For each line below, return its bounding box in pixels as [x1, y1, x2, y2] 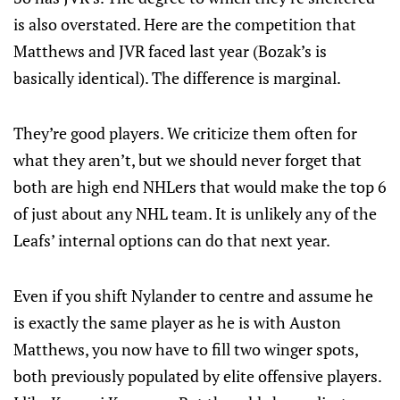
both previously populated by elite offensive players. [13, 365, 381, 387]
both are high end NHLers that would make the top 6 [13, 176, 387, 197]
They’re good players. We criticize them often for [13, 122, 357, 144]
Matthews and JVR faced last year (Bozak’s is [13, 40, 327, 62]
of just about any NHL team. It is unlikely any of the [13, 203, 377, 224]
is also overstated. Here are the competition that [13, 13, 356, 35]
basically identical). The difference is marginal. [13, 67, 341, 88]
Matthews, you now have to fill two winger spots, [13, 338, 358, 360]
